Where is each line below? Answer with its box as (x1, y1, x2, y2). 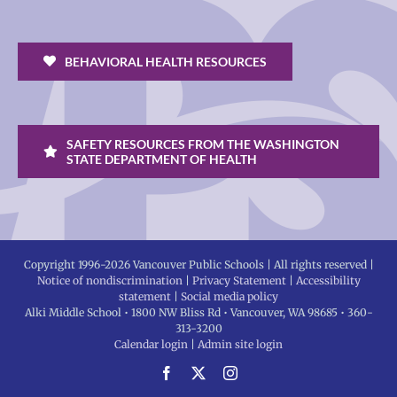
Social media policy (181, 289, 278, 303)
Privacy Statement (191, 273, 286, 287)
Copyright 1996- (23, 257, 105, 271)
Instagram (237, 364, 292, 379)
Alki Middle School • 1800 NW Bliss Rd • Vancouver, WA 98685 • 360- (24, 305, 373, 319)
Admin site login (198, 337, 283, 351)
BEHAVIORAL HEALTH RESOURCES (64, 53, 267, 69)
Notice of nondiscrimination (36, 273, 183, 287)
